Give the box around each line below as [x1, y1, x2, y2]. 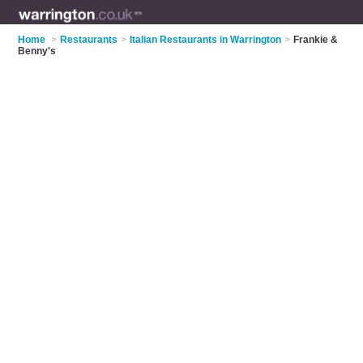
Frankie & [293, 34, 339, 45]
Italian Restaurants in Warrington [130, 34, 282, 45]
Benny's [18, 45, 57, 57]
